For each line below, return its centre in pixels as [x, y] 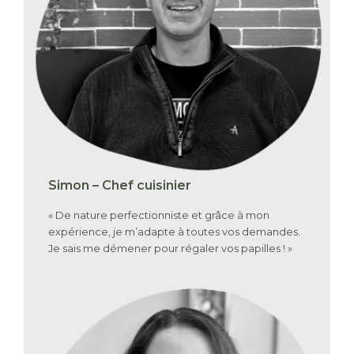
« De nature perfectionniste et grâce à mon [159, 215]
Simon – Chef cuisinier [120, 186]
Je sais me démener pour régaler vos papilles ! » [171, 249]
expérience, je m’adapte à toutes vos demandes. [175, 232]
